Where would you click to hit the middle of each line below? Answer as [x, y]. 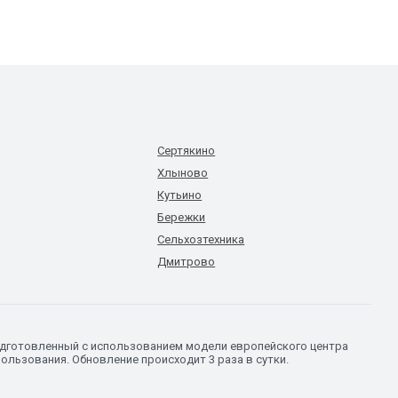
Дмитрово [187, 262]
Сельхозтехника [201, 239]
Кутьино [180, 195]
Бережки [182, 217]
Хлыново [183, 173]
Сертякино [187, 151]
